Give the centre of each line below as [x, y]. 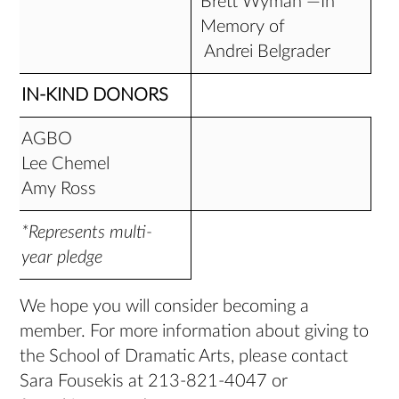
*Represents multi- [87, 232]
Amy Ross [59, 189]
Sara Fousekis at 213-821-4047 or [154, 381]
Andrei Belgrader [266, 52]
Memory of [243, 27]
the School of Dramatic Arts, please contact [184, 356]
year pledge [67, 257]
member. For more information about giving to [195, 331]
